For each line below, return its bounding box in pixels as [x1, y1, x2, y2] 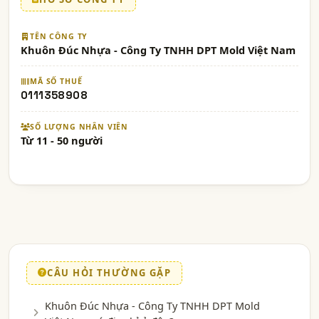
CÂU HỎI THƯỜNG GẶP [47, 266, 172, 279]
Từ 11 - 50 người [21, 132, 103, 147]
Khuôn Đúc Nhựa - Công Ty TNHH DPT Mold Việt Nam [21, 42, 296, 57]
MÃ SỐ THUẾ [30, 75, 83, 86]
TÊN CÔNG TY [30, 31, 88, 41]
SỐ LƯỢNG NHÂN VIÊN [30, 121, 129, 132]
